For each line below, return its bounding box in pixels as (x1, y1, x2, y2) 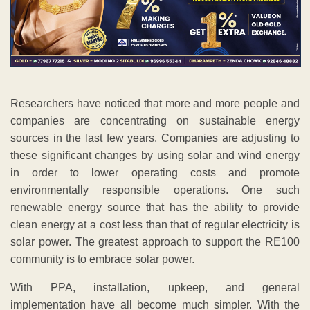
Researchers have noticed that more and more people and (10, 98, 300, 110)
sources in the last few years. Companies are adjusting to (10, 132, 300, 145)
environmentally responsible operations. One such (10, 184, 300, 197)
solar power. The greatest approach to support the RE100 (10, 236, 300, 248)
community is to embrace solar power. (10, 253, 194, 266)
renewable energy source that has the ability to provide (10, 201, 300, 214)
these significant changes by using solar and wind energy (10, 149, 300, 162)
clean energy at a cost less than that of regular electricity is (10, 219, 300, 231)
